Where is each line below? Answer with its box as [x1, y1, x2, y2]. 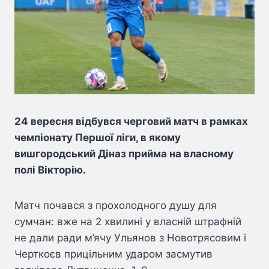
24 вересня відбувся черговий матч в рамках [14, 115, 248, 128]
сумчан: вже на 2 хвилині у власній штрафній [14, 216, 241, 228]
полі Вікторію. [14, 164, 86, 177]
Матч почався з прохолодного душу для [14, 199, 217, 212]
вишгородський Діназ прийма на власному [14, 148, 234, 160]
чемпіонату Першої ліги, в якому [14, 131, 181, 144]
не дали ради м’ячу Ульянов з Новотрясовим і [14, 232, 246, 244]
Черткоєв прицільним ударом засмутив [14, 248, 213, 261]
